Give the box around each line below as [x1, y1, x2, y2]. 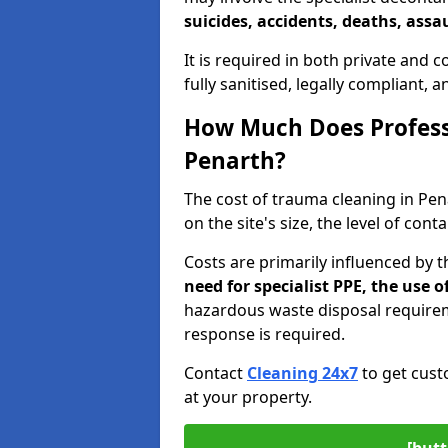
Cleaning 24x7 [247, 362, 358, 384]
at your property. [184, 386, 312, 408]
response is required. [184, 323, 345, 345]
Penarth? [184, 145, 286, 176]
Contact [184, 362, 247, 384]
